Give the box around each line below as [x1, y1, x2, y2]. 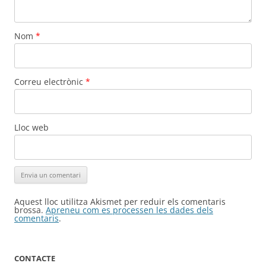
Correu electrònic [14, 76, 85, 88]
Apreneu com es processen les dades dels [46, 204, 213, 216]
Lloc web [14, 122, 49, 134]
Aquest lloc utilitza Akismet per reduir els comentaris [14, 196, 226, 208]
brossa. [14, 204, 46, 216]
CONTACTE [14, 253, 55, 264]
